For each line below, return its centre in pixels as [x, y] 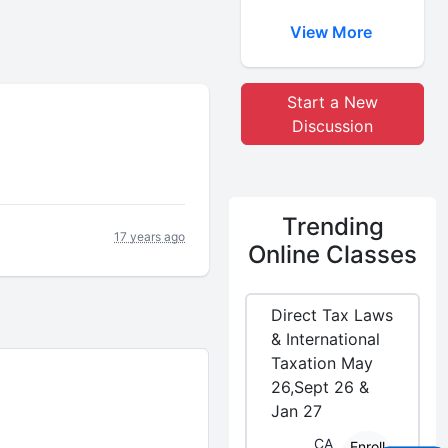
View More [332, 32]
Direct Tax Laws [332, 315]
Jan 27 [297, 411]
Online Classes [333, 254]
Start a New [333, 102]
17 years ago [150, 236]
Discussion [333, 126]
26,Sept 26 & [320, 387]
